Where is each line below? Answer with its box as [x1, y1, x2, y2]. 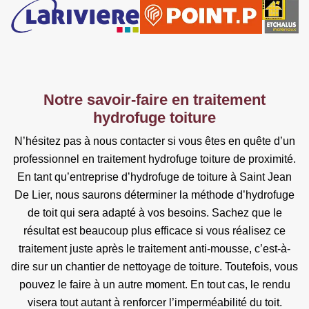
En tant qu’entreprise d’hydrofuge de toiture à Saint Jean [17, 170, 292, 183]
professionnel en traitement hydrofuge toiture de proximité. [13, 152, 296, 165]
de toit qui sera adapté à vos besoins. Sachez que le [27, 206, 282, 219]
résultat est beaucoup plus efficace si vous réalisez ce [23, 224, 286, 237]
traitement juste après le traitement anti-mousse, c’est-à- [19, 242, 290, 255]
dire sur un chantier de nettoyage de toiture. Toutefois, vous [11, 260, 298, 272]
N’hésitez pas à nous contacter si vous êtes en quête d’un [14, 134, 295, 147]
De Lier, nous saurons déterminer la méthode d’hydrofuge [14, 188, 295, 201]
